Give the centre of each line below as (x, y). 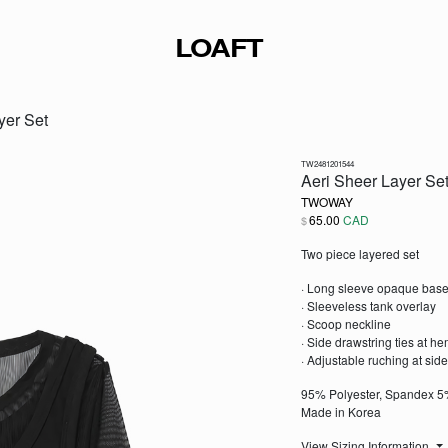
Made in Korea (340, 411)
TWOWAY (326, 201)
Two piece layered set (359, 253)
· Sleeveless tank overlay (368, 305)
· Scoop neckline (345, 323)
